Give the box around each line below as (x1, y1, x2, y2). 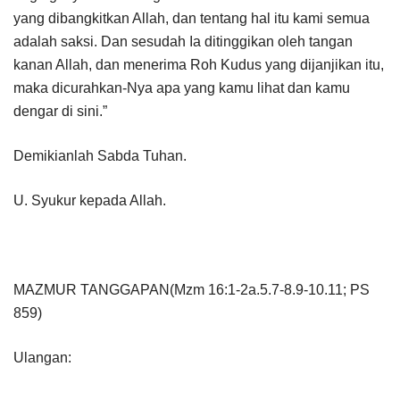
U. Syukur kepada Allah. (13, 192, 166, 208)
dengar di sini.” (13, 103, 107, 119)
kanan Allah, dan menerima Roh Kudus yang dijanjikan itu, (13, 56, 384, 72)
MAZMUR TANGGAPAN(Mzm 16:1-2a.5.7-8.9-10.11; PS (13, 281, 370, 297)
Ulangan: (13, 349, 71, 365)
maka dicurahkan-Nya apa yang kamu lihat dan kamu (13, 79, 350, 96)
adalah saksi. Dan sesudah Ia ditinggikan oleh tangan (13, 33, 353, 49)
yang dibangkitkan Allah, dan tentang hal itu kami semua (13, 10, 370, 26)
